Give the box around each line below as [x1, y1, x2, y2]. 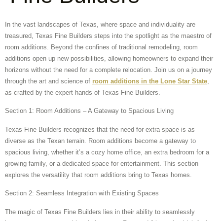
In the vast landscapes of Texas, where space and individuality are [5, 21, 195, 28]
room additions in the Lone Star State [92, 77, 207, 85]
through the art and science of [5, 77, 92, 85]
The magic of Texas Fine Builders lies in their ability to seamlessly [5, 208, 195, 216]
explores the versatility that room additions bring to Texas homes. [5, 171, 192, 179]
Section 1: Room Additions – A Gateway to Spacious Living [5, 107, 174, 115]
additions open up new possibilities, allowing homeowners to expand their [5, 55, 213, 62]
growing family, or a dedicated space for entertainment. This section [5, 159, 198, 167]
